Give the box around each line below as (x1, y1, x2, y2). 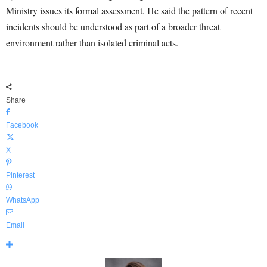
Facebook (6, 121, 38, 129)
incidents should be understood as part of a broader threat (6, 20, 220, 33)
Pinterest (6, 171, 35, 179)
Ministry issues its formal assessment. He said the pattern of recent (6, 4, 253, 17)
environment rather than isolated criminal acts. (6, 36, 178, 49)
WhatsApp (6, 196, 39, 204)
